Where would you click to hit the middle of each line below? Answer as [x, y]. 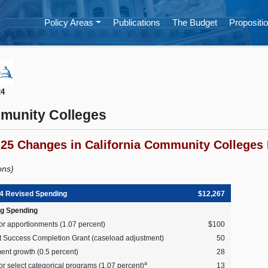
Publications [136, 22]
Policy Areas [68, 22]
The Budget [194, 22]
